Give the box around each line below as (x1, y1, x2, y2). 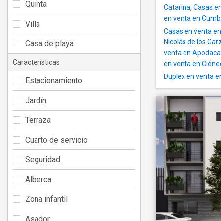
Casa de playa (25, 38, 74, 48)
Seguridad (25, 154, 60, 164)
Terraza (25, 115, 51, 125)
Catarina (164, 3, 190, 12)
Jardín (25, 95, 46, 105)
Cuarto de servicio (25, 135, 88, 145)
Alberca (25, 174, 51, 184)
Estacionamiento (25, 75, 82, 85)
